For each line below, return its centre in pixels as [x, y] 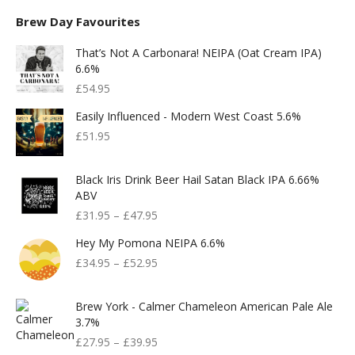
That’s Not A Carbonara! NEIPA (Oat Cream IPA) [198, 53]
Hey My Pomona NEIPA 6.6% [150, 243]
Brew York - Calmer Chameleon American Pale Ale [204, 306]
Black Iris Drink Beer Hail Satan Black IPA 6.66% [197, 179]
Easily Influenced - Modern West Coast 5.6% [188, 116]
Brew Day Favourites [78, 21]
